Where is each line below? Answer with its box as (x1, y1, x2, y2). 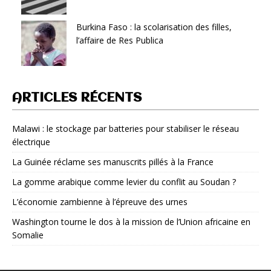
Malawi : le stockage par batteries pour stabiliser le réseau (12, 122, 239, 134)
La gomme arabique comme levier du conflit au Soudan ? (12, 175, 236, 188)
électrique (12, 135, 50, 148)
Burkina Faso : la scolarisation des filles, (76, 21, 232, 33)
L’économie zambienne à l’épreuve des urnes (12, 195, 188, 207)
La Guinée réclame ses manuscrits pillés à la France (12, 155, 214, 168)
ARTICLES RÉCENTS (12, 91, 142, 105)
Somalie (12, 229, 44, 241)
